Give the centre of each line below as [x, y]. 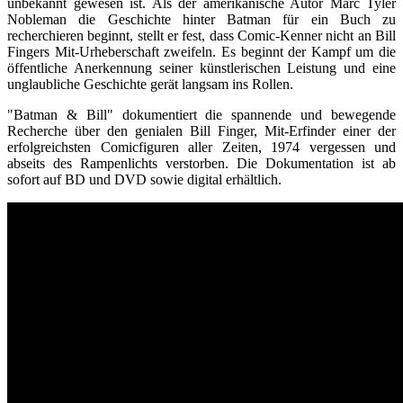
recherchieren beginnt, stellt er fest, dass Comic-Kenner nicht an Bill [201, 35]
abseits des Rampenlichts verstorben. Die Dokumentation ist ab [201, 163]
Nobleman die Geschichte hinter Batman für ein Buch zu [201, 19]
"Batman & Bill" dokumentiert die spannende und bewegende [201, 114]
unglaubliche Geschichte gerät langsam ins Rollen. [150, 84]
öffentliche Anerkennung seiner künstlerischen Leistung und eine [201, 67]
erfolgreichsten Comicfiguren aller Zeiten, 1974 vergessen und [201, 147]
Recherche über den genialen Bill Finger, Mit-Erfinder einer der [201, 130]
